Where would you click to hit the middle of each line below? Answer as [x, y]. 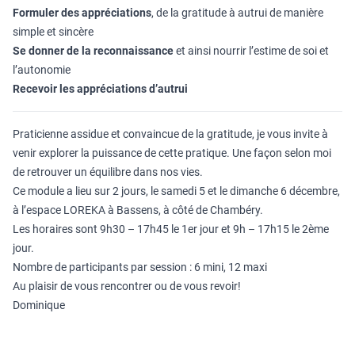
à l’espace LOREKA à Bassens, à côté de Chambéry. [138, 210]
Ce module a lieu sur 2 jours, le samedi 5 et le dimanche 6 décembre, [176, 191]
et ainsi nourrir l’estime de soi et [251, 51]
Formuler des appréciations [82, 13]
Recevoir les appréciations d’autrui [100, 89]
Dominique [39, 305]
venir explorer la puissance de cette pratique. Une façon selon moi [172, 153]
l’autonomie [42, 70]
